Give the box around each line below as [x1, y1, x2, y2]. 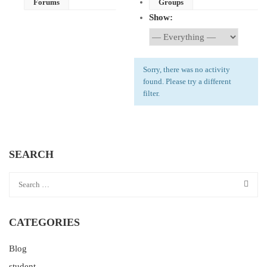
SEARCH [9, 148, 54, 160]
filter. [143, 89, 160, 98]
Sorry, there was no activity [143, 65, 230, 74]
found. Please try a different [143, 77, 231, 86]
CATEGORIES [9, 216, 80, 228]
